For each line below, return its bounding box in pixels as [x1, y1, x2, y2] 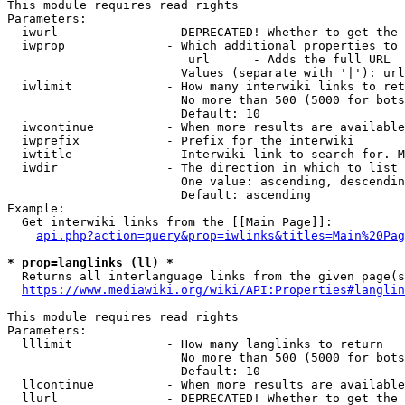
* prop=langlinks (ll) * [7, 256, 174, 269]
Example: [7, 202, 65, 215]
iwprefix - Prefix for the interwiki [7, 134, 354, 147]
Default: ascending [7, 188, 311, 202]
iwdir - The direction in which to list [7, 161, 398, 174]
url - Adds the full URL [7, 52, 391, 66]
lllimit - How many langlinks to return [7, 337, 383, 351]
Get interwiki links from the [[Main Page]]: [7, 215, 333, 229]
